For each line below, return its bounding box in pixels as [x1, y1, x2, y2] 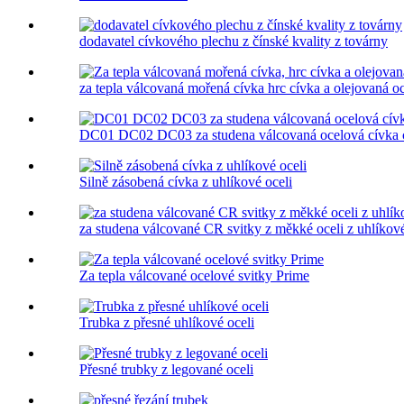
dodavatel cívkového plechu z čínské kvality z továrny [79, 33, 388, 50]
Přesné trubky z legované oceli [79, 362, 253, 378]
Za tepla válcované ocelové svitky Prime [79, 268, 309, 284]
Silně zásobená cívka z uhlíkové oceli [79, 174, 292, 190]
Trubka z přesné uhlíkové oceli [79, 315, 254, 331]
